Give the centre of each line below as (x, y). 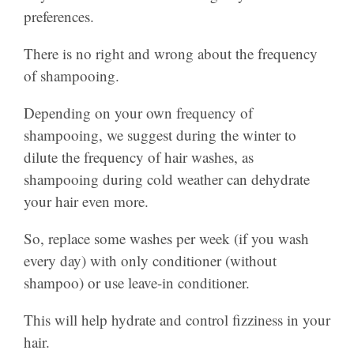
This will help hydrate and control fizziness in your (177, 319)
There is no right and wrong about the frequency (171, 53)
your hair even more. (86, 201)
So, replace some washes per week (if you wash (166, 238)
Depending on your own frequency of (138, 112)
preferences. (59, 16)
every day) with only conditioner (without (150, 260)
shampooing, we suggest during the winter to (160, 134)
